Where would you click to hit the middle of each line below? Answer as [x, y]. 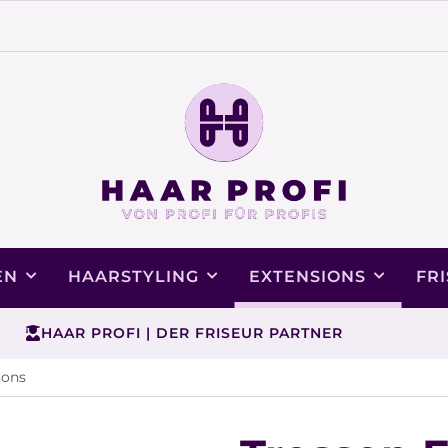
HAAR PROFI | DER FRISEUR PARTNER [191, 332]
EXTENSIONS [307, 276]
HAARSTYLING [133, 276]
